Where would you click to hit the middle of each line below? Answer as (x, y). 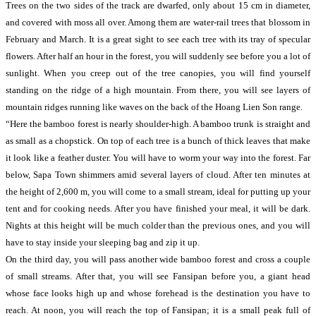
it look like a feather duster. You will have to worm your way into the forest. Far (158, 158)
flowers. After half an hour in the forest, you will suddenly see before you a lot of (158, 56)
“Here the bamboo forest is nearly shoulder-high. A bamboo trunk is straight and (158, 124)
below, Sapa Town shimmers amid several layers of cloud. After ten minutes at (158, 175)
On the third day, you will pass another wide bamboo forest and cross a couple (158, 259)
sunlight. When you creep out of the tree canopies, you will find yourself (158, 73)
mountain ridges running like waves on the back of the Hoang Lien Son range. (154, 107)
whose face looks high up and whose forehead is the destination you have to (158, 293)
